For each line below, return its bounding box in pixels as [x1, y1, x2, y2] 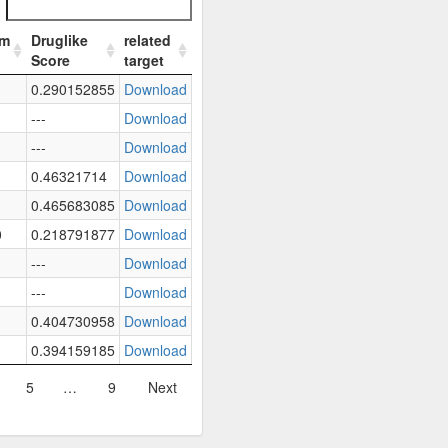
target [124, 50, 164, 70]
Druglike [31, 30, 88, 50]
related [124, 30, 171, 50]
